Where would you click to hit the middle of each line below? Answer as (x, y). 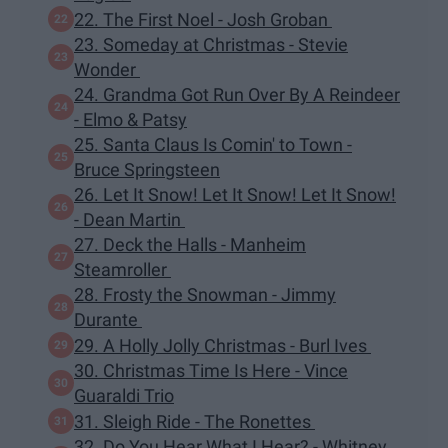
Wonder (107, 70)
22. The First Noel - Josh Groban (203, 19)
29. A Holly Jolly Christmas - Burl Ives (222, 345)
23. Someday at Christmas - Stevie (211, 45)
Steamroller (122, 270)
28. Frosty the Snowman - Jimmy (205, 295)
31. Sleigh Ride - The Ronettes (194, 421)
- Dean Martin (129, 220)
